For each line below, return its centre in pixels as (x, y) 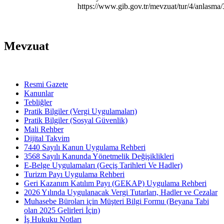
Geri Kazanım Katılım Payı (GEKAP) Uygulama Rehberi (115, 183)
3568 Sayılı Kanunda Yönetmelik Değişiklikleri (99, 156)
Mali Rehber (44, 129)
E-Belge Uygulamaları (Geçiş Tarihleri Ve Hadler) (103, 165)
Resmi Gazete (46, 84)
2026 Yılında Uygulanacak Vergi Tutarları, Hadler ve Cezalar (121, 192)
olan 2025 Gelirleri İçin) (62, 210)
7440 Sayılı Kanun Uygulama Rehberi (85, 147)
